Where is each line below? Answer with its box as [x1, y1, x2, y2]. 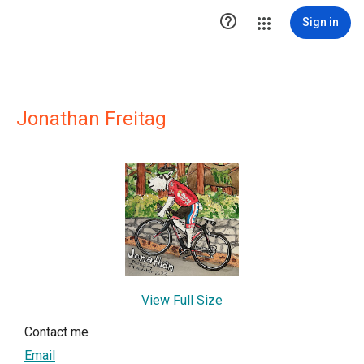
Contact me [24, 324, 89, 340]
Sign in [302, 15, 339, 28]
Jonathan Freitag [16, 107, 167, 130]
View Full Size [141, 292, 223, 308]
